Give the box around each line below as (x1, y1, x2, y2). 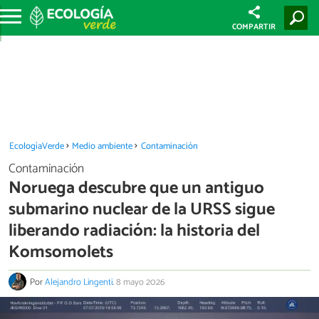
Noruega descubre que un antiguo (9, 174, 264, 202)
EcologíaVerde (9, 139, 64, 154)
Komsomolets (9, 238, 113, 266)
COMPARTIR (232, 21, 276, 33)
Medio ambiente (72, 139, 133, 154)
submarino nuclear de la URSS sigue (9, 195, 275, 224)
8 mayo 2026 (116, 275, 164, 291)
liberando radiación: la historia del (9, 216, 260, 245)
